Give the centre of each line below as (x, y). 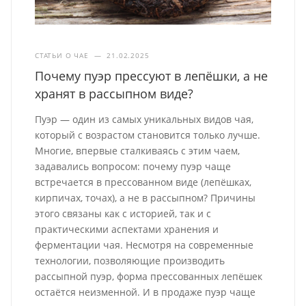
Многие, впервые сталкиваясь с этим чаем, (138, 151)
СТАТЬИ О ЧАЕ (62, 56)
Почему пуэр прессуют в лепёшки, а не (152, 76)
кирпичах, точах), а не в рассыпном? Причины (145, 198)
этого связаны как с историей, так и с (123, 214)
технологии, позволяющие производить (130, 261)
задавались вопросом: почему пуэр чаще (133, 167)
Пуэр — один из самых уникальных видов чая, (144, 120)
